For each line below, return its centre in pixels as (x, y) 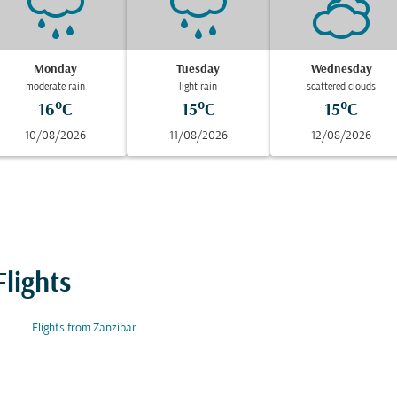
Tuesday (198, 70)
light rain (198, 87)
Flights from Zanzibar (84, 328)
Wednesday (341, 70)
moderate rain (56, 87)
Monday (56, 70)
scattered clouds (342, 87)
